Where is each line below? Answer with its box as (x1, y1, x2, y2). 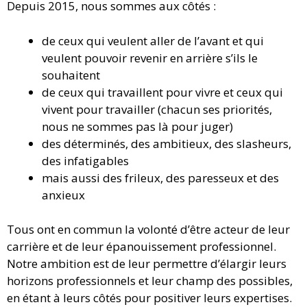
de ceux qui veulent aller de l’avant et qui (42, 32, 264, 49)
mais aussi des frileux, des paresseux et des (42, 169, 279, 186)
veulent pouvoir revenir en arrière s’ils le (42, 49, 258, 66)
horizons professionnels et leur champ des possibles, (7, 273, 293, 289)
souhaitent (42, 66, 100, 83)
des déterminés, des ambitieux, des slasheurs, (42, 135, 291, 151)
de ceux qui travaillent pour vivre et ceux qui (42, 84, 283, 100)
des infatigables (42, 152, 129, 169)
